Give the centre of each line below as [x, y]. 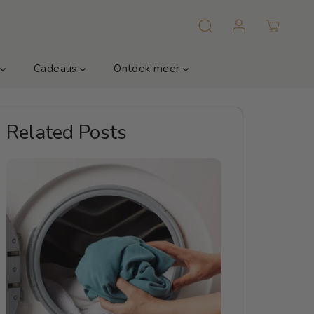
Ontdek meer [148, 69]
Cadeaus [57, 69]
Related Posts [67, 132]
